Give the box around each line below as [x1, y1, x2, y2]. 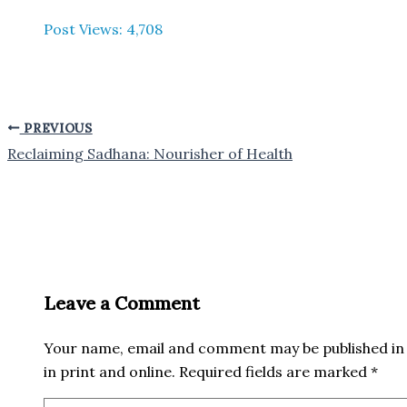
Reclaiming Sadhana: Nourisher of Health [7, 144, 293, 164]
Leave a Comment [44, 292, 200, 315]
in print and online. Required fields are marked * [44, 362, 378, 382]
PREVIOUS [19, 119, 93, 136]
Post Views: [44, 19, 123, 38]
